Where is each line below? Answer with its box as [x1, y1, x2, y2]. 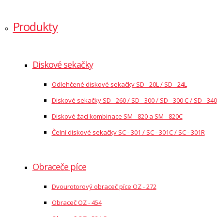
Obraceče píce [32, 161, 86, 172]
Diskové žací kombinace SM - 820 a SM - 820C [51, 112, 183, 121]
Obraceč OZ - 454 [51, 198, 102, 207]
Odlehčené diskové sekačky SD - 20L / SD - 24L [51, 80, 187, 89]
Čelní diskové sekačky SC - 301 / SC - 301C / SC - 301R [51, 128, 205, 137]
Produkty [13, 18, 58, 34]
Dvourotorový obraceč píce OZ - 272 [51, 182, 156, 191]
